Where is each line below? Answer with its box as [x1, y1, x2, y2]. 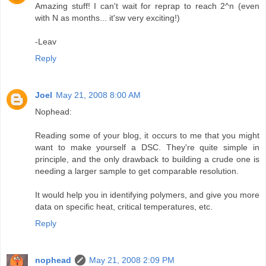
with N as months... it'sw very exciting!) [35, 12, 180, 23]
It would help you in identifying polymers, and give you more [35, 189, 259, 199]
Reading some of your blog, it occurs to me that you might [35, 130, 259, 140]
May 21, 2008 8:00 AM [56, 90, 141, 100]
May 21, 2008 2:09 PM [89, 255, 175, 265]
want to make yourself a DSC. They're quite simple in [35, 142, 259, 152]
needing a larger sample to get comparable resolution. [35, 166, 239, 176]
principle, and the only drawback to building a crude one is [35, 154, 259, 164]
